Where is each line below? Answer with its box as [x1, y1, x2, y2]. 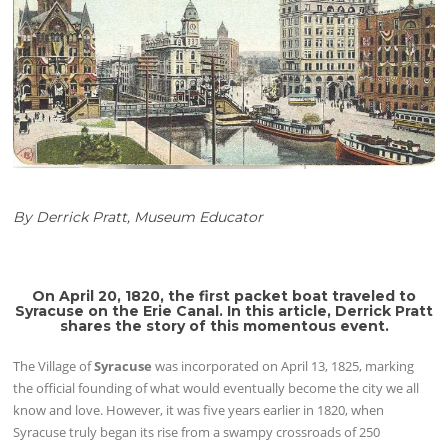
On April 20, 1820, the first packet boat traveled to [32, 286, 416, 305]
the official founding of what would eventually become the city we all [13, 378, 420, 397]
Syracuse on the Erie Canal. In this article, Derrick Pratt [15, 301, 433, 320]
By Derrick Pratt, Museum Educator [13, 207, 264, 226]
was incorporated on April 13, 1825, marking [152, 356, 415, 375]
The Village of [13, 356, 95, 375]
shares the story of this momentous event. [59, 316, 389, 335]
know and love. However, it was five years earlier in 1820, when [13, 400, 385, 419]
